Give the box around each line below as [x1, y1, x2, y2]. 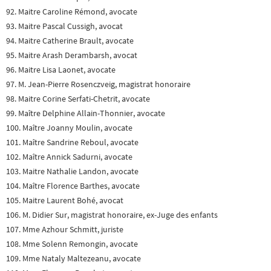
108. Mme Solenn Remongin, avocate [6, 239, 138, 250]
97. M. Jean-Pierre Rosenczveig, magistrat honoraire [6, 79, 191, 90]
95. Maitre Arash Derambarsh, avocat [6, 50, 137, 61]
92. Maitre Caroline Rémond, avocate [6, 7, 137, 18]
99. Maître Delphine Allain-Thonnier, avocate [6, 108, 165, 119]
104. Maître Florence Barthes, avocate [6, 181, 140, 192]
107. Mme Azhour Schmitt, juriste [6, 224, 123, 235]
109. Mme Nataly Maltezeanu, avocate [6, 253, 141, 264]
